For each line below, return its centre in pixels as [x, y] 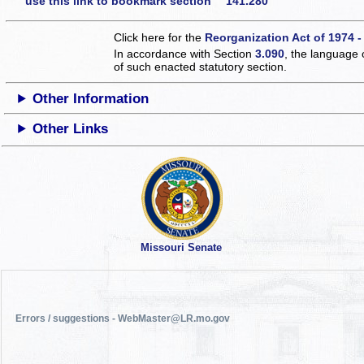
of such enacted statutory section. [201, 66]
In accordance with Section [185, 53]
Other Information [91, 98]
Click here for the [160, 37]
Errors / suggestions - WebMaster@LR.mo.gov [123, 318]
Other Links [71, 128]
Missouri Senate [181, 248]
